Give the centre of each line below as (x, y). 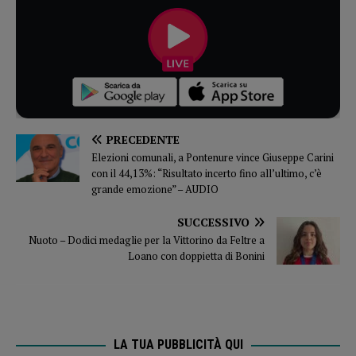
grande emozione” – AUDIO (155, 190)
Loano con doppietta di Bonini (196, 256)
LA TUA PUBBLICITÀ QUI (178, 345)
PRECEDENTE (143, 140)
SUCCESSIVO (213, 222)
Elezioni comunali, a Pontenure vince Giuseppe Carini (213, 158)
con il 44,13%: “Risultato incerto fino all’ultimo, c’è (207, 174)
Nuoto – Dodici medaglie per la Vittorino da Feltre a (147, 240)
